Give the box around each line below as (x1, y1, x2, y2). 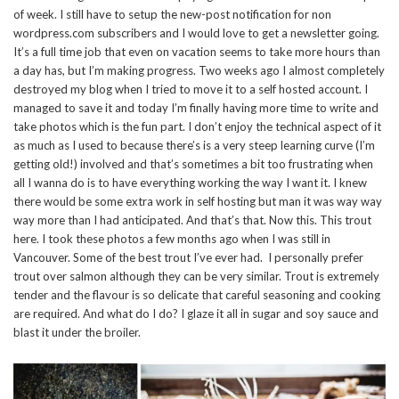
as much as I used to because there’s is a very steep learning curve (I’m (13, 137, 375, 152)
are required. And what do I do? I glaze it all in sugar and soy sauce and (13, 305, 379, 321)
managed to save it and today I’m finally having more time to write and (13, 100, 379, 115)
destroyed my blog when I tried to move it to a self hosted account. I (13, 81, 368, 96)
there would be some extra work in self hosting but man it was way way (13, 193, 382, 208)
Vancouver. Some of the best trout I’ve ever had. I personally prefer (13, 249, 363, 265)
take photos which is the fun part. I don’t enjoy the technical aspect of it (13, 118, 381, 134)
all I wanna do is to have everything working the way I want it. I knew (13, 175, 367, 190)
